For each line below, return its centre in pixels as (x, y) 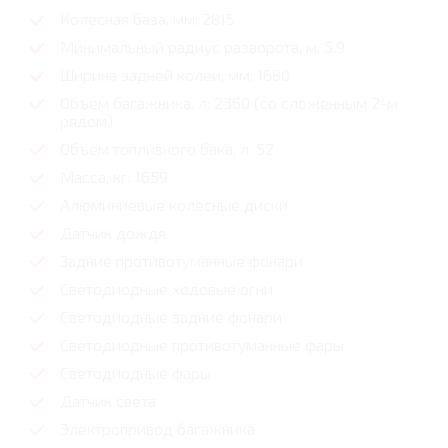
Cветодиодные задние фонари (171, 317)
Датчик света (108, 401)
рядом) (86, 121)
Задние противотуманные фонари (181, 261)
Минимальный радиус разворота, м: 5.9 (202, 47)
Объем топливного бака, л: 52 (167, 149)
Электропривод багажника (157, 429)
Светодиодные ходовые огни (166, 289)
